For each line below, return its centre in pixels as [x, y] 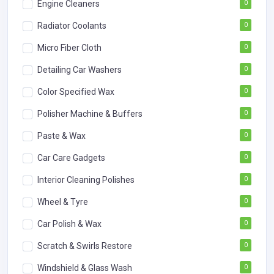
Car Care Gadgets [71, 157]
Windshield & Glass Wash [85, 268]
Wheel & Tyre [63, 202]
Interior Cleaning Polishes [86, 180]
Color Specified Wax [76, 91]
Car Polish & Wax [69, 224]
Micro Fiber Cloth [69, 47]
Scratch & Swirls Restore [85, 246]
